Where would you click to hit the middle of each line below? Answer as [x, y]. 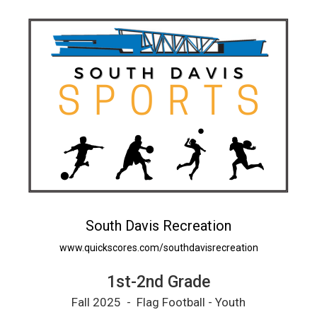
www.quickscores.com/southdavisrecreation [158, 248]
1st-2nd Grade [158, 282]
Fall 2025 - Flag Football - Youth [158, 302]
